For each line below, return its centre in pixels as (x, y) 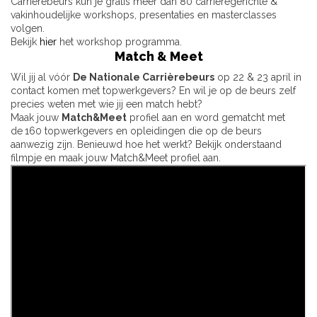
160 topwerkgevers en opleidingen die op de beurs (143, 131)
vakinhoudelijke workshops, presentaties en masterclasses (144, 15)
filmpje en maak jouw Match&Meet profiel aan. (116, 158)
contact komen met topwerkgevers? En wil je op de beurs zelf (153, 91)
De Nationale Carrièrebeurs (144, 77)
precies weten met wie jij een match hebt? (106, 104)
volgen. (28, 29)
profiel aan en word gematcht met (206, 118)
